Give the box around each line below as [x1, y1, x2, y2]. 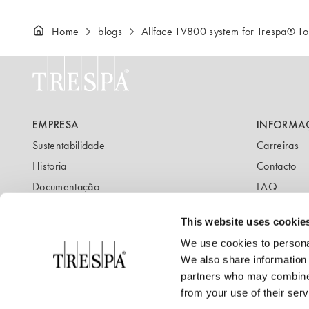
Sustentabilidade [32, 139, 106, 152]
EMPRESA [32, 117, 79, 132]
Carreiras [257, 139, 299, 152]
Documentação [32, 180, 99, 193]
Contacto [257, 159, 297, 172]
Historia [32, 159, 67, 172]
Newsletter [32, 201, 81, 214]
